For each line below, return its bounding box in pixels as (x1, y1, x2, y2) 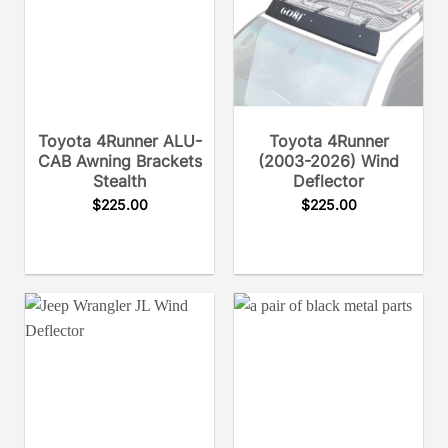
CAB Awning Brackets (37, 150, 202, 171)
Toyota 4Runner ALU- (37, 130, 202, 151)
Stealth (93, 170, 146, 191)
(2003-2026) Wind (258, 150, 399, 171)
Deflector (293, 170, 364, 191)
